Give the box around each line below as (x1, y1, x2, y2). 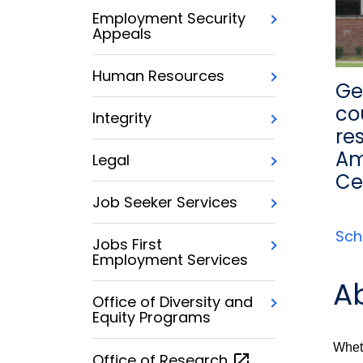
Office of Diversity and (92, 292, 253, 313)
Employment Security (92, 8, 246, 29)
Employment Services (92, 250, 248, 271)
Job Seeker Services (92, 192, 237, 213)
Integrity (92, 108, 152, 129)
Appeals (92, 23, 152, 45)
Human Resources (92, 66, 224, 87)
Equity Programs (92, 307, 211, 328)
